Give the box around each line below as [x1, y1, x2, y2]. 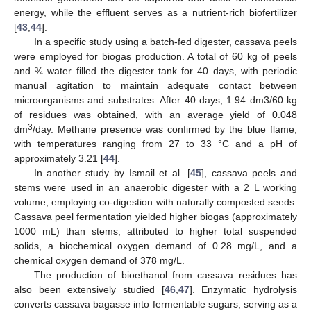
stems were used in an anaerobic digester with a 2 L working [14, 182, 297, 194]
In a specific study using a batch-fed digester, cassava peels [33, 36, 297, 48]
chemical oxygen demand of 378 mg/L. [14, 255, 185, 267]
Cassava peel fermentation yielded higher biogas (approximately [14, 211, 297, 223]
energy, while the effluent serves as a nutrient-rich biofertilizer [14, 7, 297, 19]
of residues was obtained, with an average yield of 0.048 [14, 109, 297, 121]
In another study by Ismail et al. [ [33, 167, 190, 179]
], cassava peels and [201, 167, 298, 179]
